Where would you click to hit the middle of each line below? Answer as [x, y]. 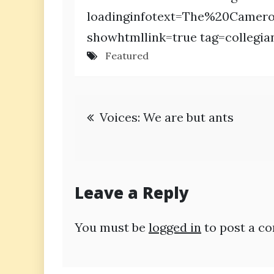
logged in [175, 227]
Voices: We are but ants [167, 117]
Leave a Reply [132, 192]
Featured [127, 55]
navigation [128, 143]
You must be [112, 227]
